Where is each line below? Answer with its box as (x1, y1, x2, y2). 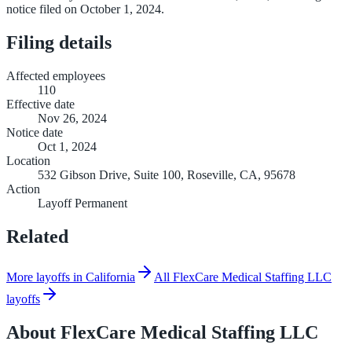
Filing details (6, 31, 112, 53)
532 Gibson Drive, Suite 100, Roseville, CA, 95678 (38, 167, 295, 181)
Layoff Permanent (38, 196, 127, 210)
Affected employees (6, 68, 105, 82)
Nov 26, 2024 (38, 111, 107, 125)
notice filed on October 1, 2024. (6, 2, 164, 16)
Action (6, 181, 40, 196)
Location (6, 153, 50, 167)
